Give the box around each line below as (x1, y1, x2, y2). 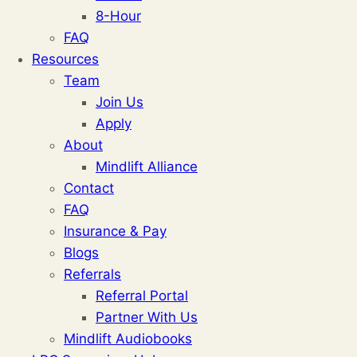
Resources (32, 51, 99, 67)
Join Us (96, 94, 143, 110)
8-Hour (96, 8, 141, 24)
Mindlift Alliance (96, 159, 198, 175)
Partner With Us (96, 309, 198, 325)
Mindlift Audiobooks (64, 331, 192, 347)
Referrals (64, 266, 121, 282)
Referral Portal (96, 288, 188, 304)
